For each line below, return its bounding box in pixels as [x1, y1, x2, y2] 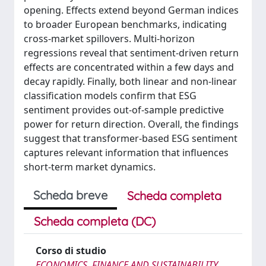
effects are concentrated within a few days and [24, 61, 234, 74]
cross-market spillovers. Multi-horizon [24, 32, 195, 45]
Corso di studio [36, 244, 106, 257]
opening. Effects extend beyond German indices [24, 4, 239, 17]
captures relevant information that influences [24, 146, 229, 159]
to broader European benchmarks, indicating [24, 18, 227, 31]
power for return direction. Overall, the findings [24, 118, 239, 131]
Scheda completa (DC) [34, 214, 156, 229]
